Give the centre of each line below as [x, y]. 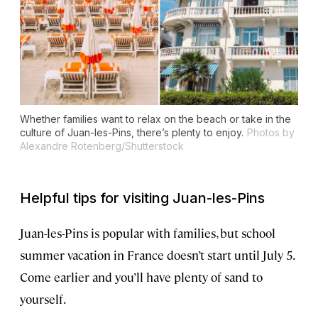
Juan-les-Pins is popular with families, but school [148, 233]
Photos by [271, 133]
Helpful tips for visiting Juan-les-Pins [142, 198]
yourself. [43, 299]
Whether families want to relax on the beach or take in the [155, 119]
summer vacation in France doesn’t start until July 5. [157, 255]
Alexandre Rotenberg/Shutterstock [102, 146]
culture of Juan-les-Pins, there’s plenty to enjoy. [132, 133]
